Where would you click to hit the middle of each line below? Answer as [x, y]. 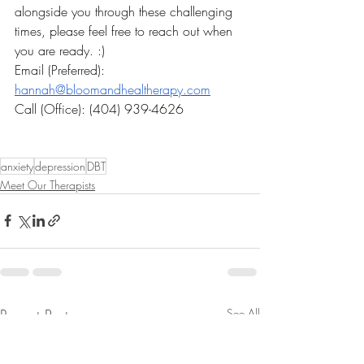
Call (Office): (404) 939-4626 [99, 108]
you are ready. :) [60, 50]
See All [243, 313]
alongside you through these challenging [126, 11]
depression [60, 166]
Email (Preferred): [62, 69]
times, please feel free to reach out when [126, 30]
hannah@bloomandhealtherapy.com [113, 89]
